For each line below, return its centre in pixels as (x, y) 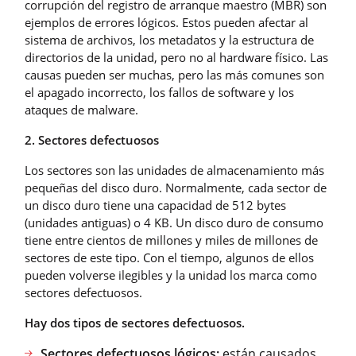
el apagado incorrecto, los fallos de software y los (159, 92)
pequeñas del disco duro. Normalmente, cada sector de (176, 187)
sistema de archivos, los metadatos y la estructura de (169, 39)
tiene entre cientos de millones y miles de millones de (171, 240)
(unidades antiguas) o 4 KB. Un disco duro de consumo (174, 222)
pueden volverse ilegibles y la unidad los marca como (171, 275)
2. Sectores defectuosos (92, 139)
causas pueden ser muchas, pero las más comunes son (174, 74)
